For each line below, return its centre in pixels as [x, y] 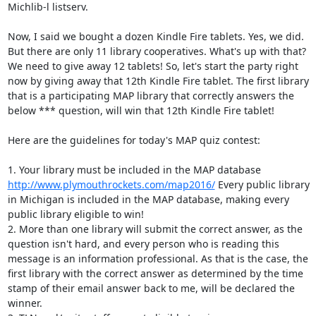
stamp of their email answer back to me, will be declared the [151, 288]
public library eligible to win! [77, 214]
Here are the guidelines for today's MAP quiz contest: [135, 140]
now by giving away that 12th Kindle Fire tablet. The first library [158, 81]
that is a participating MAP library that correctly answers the [151, 96]
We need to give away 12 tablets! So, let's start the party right [153, 66]
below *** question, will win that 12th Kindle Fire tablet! [142, 110]
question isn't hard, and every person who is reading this [143, 244]
